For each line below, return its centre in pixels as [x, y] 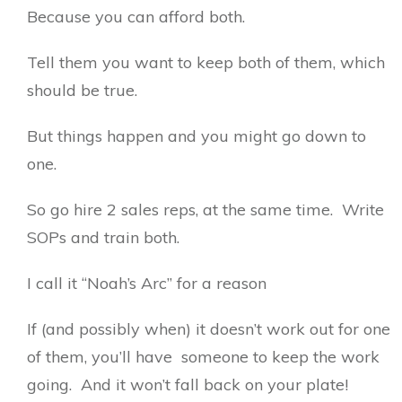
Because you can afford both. [140, 16]
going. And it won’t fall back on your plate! [188, 384]
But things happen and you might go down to [197, 135]
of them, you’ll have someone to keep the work [203, 356]
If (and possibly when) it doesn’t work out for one [209, 328]
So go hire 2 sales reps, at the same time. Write [205, 209]
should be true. [82, 90]
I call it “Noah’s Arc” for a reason [151, 283]
